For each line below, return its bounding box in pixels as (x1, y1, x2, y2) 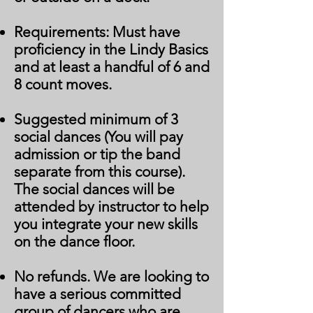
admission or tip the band (14, 145, 180, 163)
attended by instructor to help (14, 198, 209, 215)
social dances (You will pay (14, 128, 183, 145)
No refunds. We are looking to (14, 268, 209, 285)
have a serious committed (14, 285, 181, 303)
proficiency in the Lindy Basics (14, 41, 208, 58)
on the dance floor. (14, 233, 135, 250)
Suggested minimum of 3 (14, 110, 178, 128)
